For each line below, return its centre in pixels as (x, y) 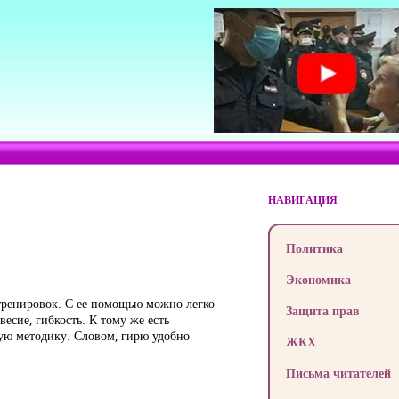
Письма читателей (338, 373)
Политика (314, 248)
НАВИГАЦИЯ (302, 200)
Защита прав (322, 310)
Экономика (318, 279)
